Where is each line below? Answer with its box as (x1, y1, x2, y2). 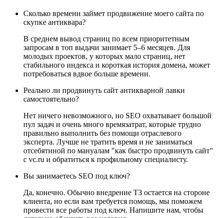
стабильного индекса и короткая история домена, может (23, 60, 210, 69)
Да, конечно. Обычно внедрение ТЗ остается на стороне (23, 188, 210, 197)
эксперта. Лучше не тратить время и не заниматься (23, 137, 192, 146)
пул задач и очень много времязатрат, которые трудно (23, 120, 201, 128)
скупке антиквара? (23, 18, 86, 26)
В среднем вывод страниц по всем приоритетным (23, 34, 189, 43)
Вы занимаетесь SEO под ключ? (23, 171, 130, 180)
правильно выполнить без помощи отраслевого (23, 128, 182, 137)
